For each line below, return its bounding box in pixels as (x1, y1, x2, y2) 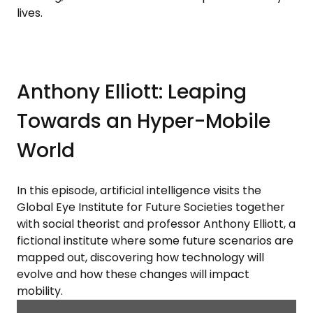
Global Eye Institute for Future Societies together (17, 198, 285, 215)
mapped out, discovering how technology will (17, 249, 264, 265)
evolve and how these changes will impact (17, 265, 249, 282)
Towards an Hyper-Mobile (17, 108, 270, 136)
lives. (17, 5, 43, 22)
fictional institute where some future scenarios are (17, 232, 293, 249)
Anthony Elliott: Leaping (17, 78, 247, 106)
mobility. (17, 282, 63, 299)
